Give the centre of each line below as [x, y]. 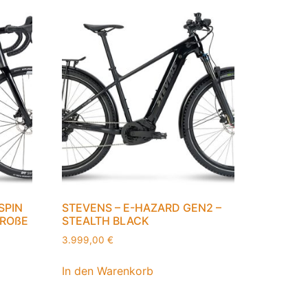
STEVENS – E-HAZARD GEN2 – [142, 208]
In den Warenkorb [108, 271]
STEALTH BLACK [106, 221]
